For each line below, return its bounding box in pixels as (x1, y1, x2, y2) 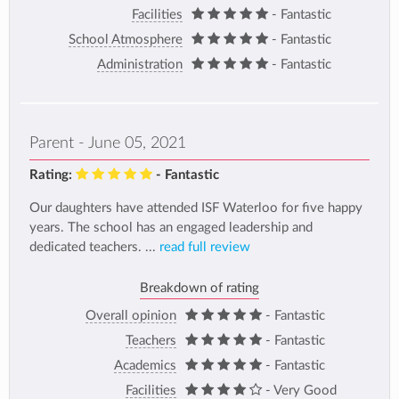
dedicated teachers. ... (29, 240, 159, 255)
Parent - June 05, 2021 (29, 135, 186, 151)
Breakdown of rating (140, 281, 259, 295)
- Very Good (265, 383, 337, 397)
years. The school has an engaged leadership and (29, 221, 313, 235)
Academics (114, 358, 176, 372)
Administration (96, 57, 183, 71)
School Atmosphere (68, 32, 183, 46)
